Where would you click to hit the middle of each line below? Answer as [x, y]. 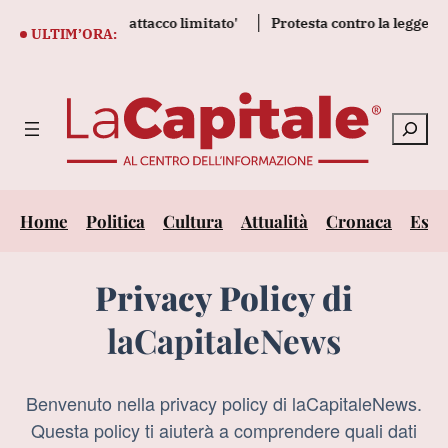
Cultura [193, 221]
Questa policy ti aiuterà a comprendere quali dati [224, 430]
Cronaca [359, 221]
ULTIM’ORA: [74, 34]
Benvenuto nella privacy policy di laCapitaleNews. [224, 403]
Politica [115, 221]
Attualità [274, 221]
